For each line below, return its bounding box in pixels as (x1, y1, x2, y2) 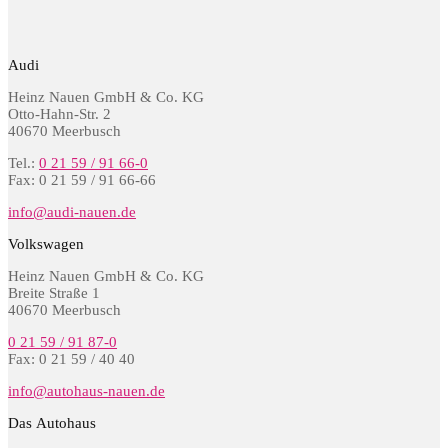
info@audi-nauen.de (8, 203, 136, 220)
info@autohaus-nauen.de (8, 382, 165, 399)
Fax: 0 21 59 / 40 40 (8, 350, 135, 367)
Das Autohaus (8, 414, 96, 431)
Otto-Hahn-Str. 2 (8, 105, 111, 122)
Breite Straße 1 (8, 284, 100, 301)
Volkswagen (8, 235, 84, 252)
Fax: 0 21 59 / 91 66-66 (8, 171, 156, 188)
